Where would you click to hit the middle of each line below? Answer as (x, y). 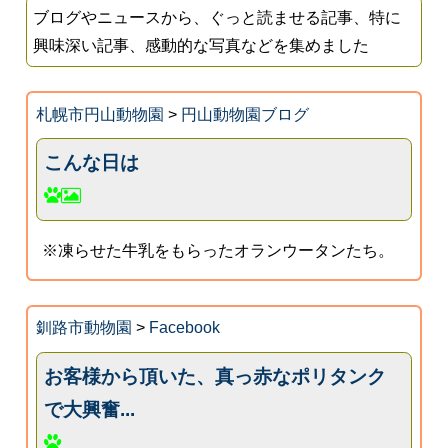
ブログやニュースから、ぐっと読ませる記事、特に (217, 17)
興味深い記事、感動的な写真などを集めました (201, 45)
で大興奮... (90, 410)
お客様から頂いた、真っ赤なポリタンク (215, 377)
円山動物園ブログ (244, 114)
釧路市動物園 (83, 328)
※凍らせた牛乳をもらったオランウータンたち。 (218, 250)
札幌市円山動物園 (99, 114)
